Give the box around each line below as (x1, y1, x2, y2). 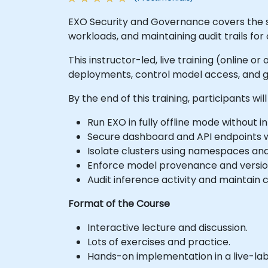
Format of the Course (68, 196, 170, 211)
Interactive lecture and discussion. (87, 220, 248, 234)
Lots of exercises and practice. (87, 234, 230, 249)
